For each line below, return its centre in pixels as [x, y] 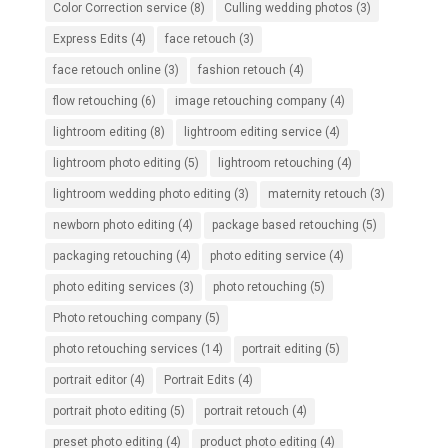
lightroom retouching [275, 163]
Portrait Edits [199, 380]
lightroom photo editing [116, 163]
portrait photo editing [109, 411]
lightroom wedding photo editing [141, 194]
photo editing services [114, 287]
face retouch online [106, 70]
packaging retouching [112, 256]
